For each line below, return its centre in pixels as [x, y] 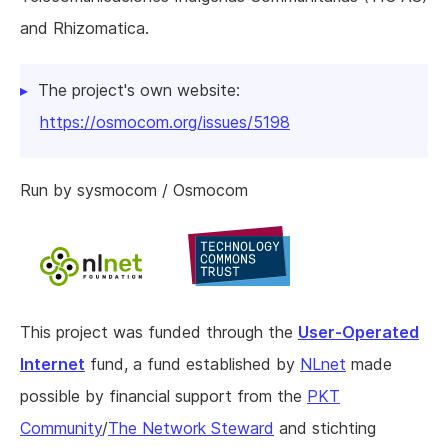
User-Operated [358, 332]
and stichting [325, 428]
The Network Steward [191, 428]
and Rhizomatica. [84, 28]
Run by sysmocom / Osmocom [134, 190]
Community [61, 428]
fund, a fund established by [192, 364]
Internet [52, 364]
